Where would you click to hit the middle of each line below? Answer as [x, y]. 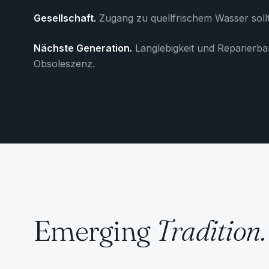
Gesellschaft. [65, 18]
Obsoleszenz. [64, 64]
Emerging [92, 231]
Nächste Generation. [83, 48]
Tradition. [211, 231]
